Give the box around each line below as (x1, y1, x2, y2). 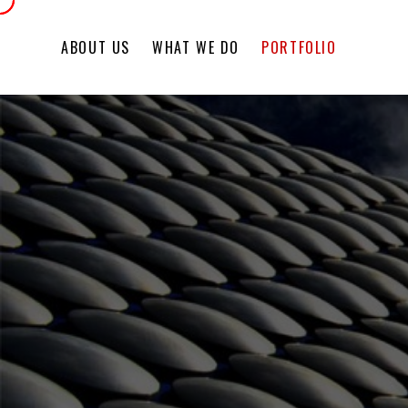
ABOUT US (61, 36, 130, 58)
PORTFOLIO (261, 36, 337, 58)
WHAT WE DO (152, 36, 240, 58)
